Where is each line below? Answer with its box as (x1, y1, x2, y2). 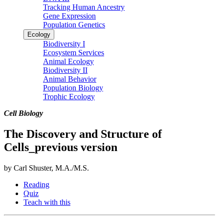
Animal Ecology (43, 57, 94, 66)
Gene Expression (43, 11, 96, 20)
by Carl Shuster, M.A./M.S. (4, 163, 89, 172)
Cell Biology (4, 109, 43, 117)
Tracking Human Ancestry (43, 2, 125, 11)
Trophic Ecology (43, 92, 95, 101)
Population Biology (43, 83, 103, 92)
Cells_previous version (4, 140, 117, 153)
